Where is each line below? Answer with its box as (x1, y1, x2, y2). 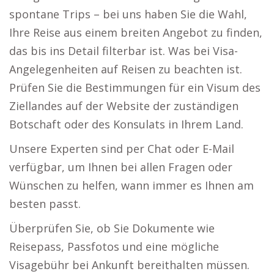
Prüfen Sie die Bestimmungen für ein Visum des (9, 80, 261, 95)
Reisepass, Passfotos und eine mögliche (9, 239, 219, 254)
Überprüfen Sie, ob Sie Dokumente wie (9, 221, 215, 235)
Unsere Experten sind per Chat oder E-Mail (9, 141, 234, 156)
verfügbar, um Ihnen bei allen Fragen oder (9, 160, 232, 174)
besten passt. (9, 196, 81, 211)
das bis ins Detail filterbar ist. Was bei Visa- (9, 43, 238, 58)
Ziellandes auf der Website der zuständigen (9, 98, 239, 113)
